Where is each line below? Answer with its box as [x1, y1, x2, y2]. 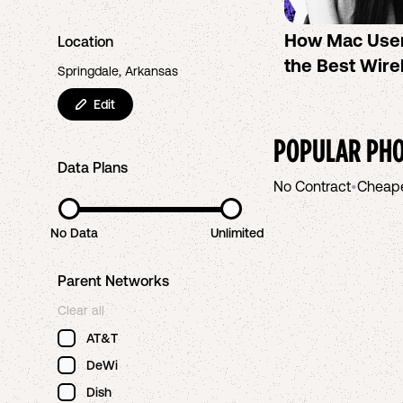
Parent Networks [58, 273, 169, 289]
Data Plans [58, 159, 128, 175]
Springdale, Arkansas [58, 64, 178, 78]
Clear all [58, 303, 104, 318]
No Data [49, 226, 98, 240]
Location [58, 33, 113, 49]
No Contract [273, 178, 351, 194]
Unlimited [210, 226, 264, 240]
